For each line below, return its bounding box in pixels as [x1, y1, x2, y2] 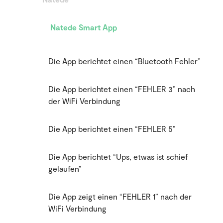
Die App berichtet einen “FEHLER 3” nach [48, 84, 195, 94]
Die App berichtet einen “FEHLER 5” [48, 124, 176, 134]
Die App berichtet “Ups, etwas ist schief [48, 152, 188, 162]
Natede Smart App [50, 22, 117, 32]
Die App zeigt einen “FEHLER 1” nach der [48, 192, 192, 202]
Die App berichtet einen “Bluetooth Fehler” [48, 56, 201, 66]
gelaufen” [48, 164, 82, 174]
